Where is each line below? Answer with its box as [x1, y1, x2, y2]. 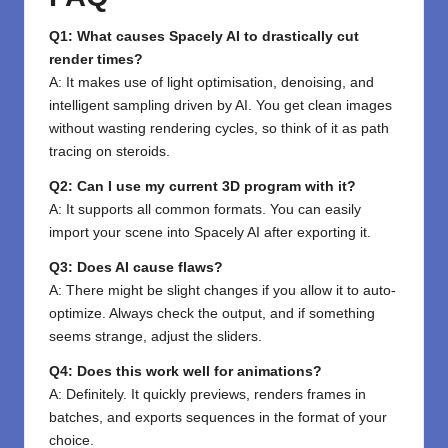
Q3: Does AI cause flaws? [49, 260, 223, 276]
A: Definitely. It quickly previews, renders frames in [49, 387, 366, 403]
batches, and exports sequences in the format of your [49, 410, 387, 426]
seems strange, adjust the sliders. [49, 329, 262, 345]
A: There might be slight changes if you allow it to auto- [49, 283, 396, 299]
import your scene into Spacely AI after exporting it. [49, 225, 371, 241]
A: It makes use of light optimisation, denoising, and [49, 75, 374, 91]
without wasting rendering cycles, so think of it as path [49, 121, 389, 137]
